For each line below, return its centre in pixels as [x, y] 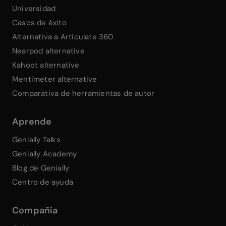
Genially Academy [45, 154]
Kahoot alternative [46, 65]
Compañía [35, 210]
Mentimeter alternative [55, 79]
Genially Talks [36, 139]
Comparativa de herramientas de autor [83, 93]
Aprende [32, 121]
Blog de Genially [41, 168]
